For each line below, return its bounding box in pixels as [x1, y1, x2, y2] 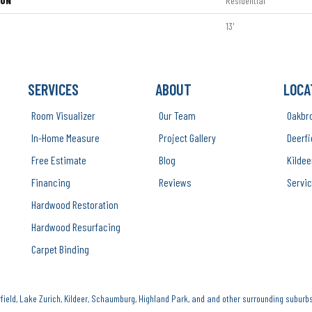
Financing [31, 175, 71, 189]
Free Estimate [31, 153, 87, 166]
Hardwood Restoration [31, 198, 119, 211]
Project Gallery [159, 131, 217, 144]
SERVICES [28, 80, 79, 98]
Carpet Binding [31, 242, 90, 256]
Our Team [159, 109, 196, 122]
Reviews [159, 175, 192, 189]
